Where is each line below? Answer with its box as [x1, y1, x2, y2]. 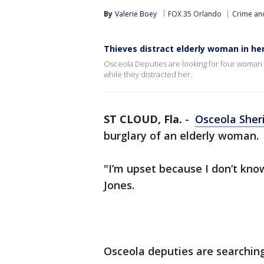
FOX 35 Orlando [168, 9, 222, 19]
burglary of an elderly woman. [104, 128, 259, 143]
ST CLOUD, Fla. [104, 112, 182, 126]
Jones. [104, 178, 137, 192]
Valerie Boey [115, 9, 157, 19]
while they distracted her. [104, 69, 192, 80]
